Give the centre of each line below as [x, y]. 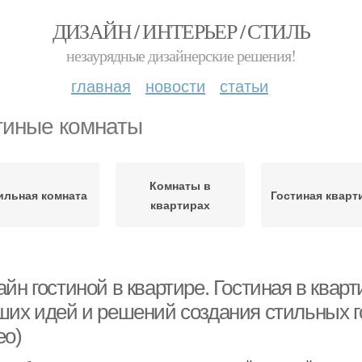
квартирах [180, 204]
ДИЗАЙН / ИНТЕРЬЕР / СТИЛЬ [181, 31]
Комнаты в [180, 185]
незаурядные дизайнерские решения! [181, 55]
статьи [244, 85]
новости [175, 85]
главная [101, 85]
